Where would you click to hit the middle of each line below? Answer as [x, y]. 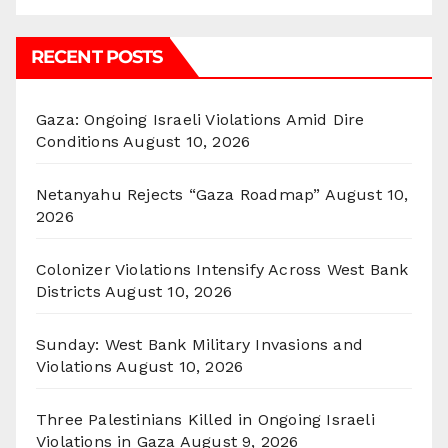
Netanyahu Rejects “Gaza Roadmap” [178, 195]
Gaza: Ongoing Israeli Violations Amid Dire [200, 120]
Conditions [77, 142]
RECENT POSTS [97, 57]
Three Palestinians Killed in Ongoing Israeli [205, 420]
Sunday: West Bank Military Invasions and [200, 345]
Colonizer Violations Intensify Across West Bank [222, 270]
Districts [68, 292]
